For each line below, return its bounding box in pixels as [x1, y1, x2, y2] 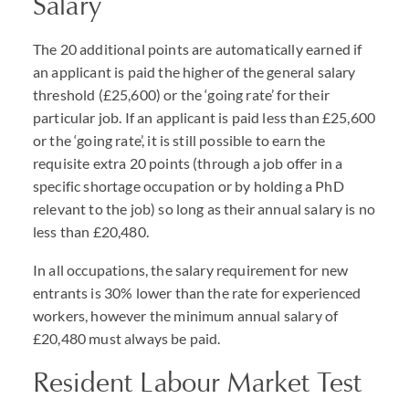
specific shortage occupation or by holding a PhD [33, 177, 344, 194]
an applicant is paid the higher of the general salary [33, 63, 356, 80]
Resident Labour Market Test [33, 365, 362, 399]
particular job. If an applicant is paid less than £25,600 [33, 109, 376, 126]
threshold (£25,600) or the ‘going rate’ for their [33, 86, 330, 103]
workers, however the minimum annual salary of [33, 307, 339, 324]
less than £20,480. [33, 223, 149, 240]
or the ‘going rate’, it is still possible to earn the [33, 131, 326, 149]
